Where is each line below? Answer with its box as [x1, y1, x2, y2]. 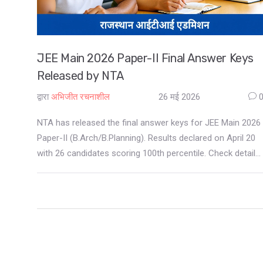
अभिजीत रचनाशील [51, 91, 110, 102]
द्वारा [37, 91, 49, 102]
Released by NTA [37, 68, 124, 83]
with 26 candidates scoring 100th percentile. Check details [37, 147, 260, 159]
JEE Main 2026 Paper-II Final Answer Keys [37, 50, 254, 65]
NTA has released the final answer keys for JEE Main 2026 [37, 117, 261, 128]
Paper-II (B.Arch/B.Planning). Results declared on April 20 [37, 132, 255, 143]
